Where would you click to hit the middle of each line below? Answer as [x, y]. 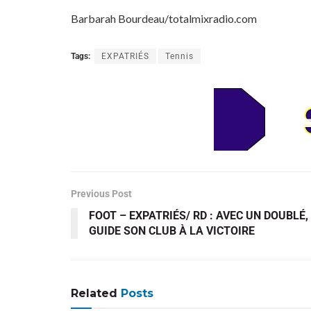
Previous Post [101, 193]
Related [94, 293]
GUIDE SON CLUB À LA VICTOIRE [172, 230]
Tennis [179, 56]
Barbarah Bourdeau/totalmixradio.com [164, 18]
